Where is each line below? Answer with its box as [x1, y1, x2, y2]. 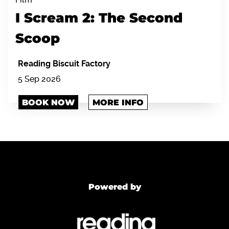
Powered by [88, 181, 141, 192]
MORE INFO [93, 97, 144, 107]
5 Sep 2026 [18, 74, 61, 84]
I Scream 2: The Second [15, 9, 182, 26]
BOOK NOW [22, 97, 75, 107]
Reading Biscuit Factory [18, 58, 110, 68]
